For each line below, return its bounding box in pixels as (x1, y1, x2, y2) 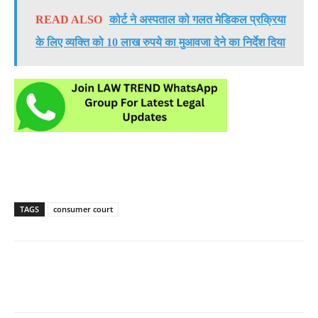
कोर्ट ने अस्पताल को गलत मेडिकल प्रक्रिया (109, 13, 286, 26)
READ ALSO (35, 13, 102, 26)
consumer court (53, 204, 113, 215)
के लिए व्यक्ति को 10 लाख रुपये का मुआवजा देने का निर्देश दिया (35, 36, 285, 49)
